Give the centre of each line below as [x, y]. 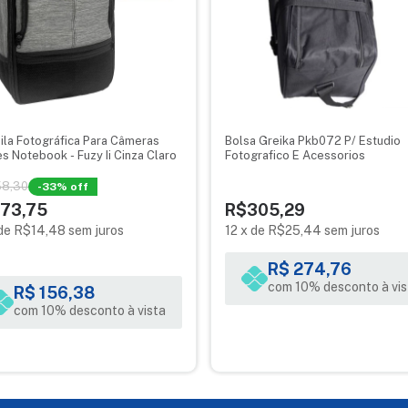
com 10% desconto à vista [89, 311]
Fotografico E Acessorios [295, 156]
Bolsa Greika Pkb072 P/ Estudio [313, 141]
